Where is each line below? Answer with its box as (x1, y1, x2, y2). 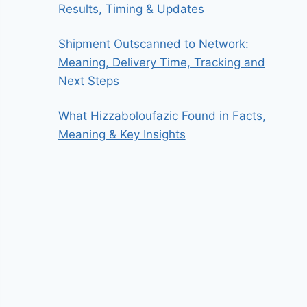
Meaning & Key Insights (58, 127, 186, 141)
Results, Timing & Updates (58, 1, 204, 16)
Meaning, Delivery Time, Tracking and (58, 55, 265, 69)
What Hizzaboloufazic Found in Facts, (58, 108, 266, 123)
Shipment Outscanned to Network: (58, 36, 249, 51)
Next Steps (58, 73, 119, 88)
